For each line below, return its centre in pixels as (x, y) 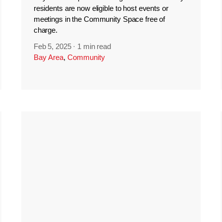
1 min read (94, 47)
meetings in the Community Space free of (99, 19)
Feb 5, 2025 (52, 47)
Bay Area (48, 57)
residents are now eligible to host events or (101, 8)
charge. (46, 30)
